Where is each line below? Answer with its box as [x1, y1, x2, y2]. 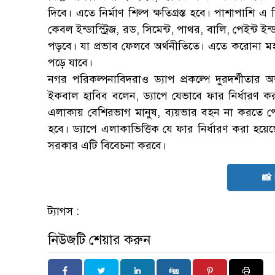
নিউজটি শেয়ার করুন [48, 231, 150, 248]
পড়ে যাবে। [48, 55, 93, 69]
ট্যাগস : [48, 204, 79, 218]
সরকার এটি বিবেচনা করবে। [48, 138, 166, 152]
